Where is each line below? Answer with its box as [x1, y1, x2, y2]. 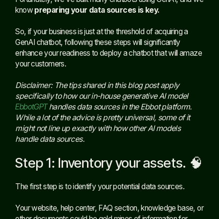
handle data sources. [15, 134, 85, 144]
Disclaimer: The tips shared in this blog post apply [15, 80, 179, 90]
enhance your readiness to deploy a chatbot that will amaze [15, 48, 202, 58]
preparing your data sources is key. [34, 5, 160, 15]
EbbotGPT [15, 102, 47, 111]
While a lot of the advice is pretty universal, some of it [15, 112, 190, 122]
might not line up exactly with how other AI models [15, 123, 180, 133]
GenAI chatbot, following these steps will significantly [15, 37, 180, 47]
